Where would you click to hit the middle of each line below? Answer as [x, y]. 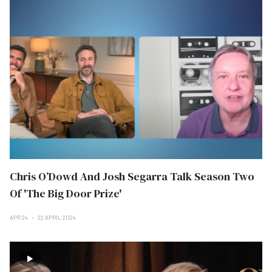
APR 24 [19, 217]
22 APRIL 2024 [57, 217]
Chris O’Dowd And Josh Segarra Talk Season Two [132, 176]
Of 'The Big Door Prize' [66, 193]
